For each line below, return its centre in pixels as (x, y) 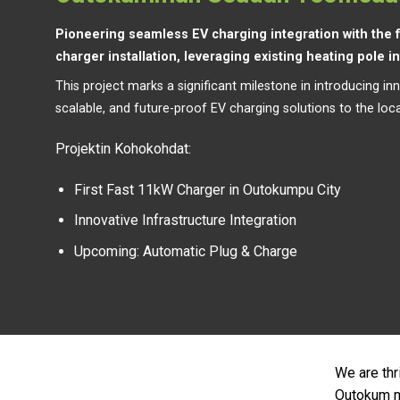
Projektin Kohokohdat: (123, 148)
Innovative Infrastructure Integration (185, 221)
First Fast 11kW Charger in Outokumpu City (207, 189)
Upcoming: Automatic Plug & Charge (185, 251)
